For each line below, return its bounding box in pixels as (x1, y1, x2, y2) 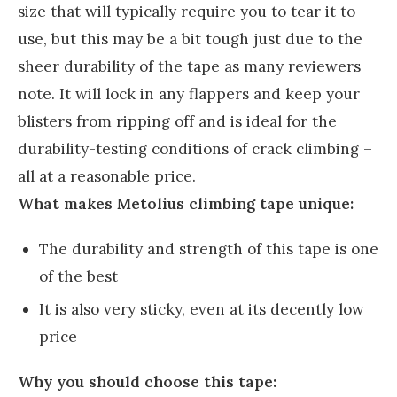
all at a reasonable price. (18, 166, 196, 186)
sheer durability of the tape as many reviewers (18, 56, 361, 76)
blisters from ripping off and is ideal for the (18, 111, 337, 131)
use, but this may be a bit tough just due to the (18, 28, 362, 49)
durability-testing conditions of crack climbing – (18, 138, 372, 159)
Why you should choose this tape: (18, 372, 276, 393)
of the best (39, 266, 118, 286)
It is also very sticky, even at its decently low (39, 300, 364, 320)
